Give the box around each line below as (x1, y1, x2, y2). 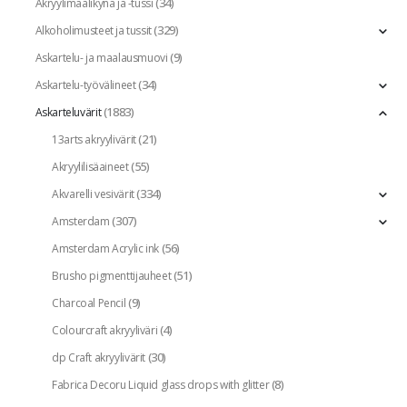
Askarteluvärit (35, 104, 102, 120)
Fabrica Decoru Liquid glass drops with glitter (52, 376, 270, 392)
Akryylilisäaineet (52, 158, 129, 174)
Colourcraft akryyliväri (52, 322, 158, 338)
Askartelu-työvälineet (35, 76, 136, 93)
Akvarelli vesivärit (52, 185, 134, 202)
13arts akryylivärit (52, 131, 136, 147)
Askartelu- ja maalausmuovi (35, 49, 168, 65)
